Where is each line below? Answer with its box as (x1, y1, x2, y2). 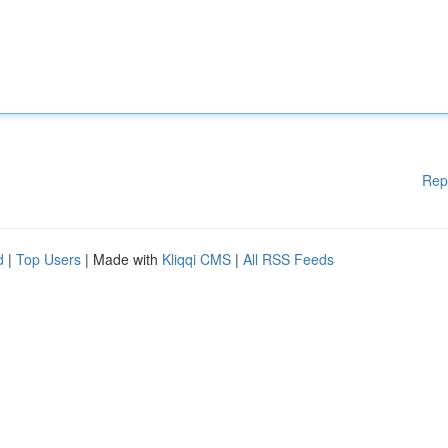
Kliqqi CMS (162, 249, 231, 269)
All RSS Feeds (243, 249, 334, 269)
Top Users (16, 249, 81, 269)
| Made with (81, 249, 162, 269)
